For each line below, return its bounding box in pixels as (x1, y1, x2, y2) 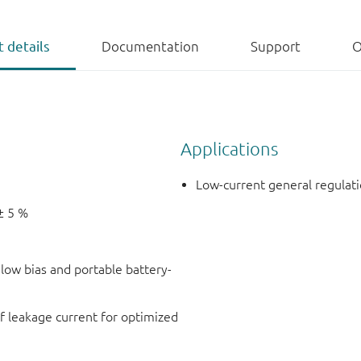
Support (251, 39, 301, 54)
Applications (180, 138, 278, 159)
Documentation (102, 39, 199, 54)
